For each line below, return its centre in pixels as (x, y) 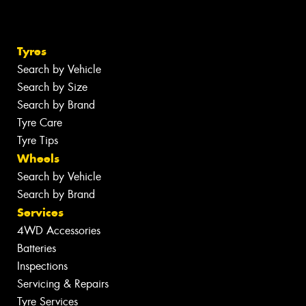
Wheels (38, 159)
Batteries (37, 249)
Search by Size (52, 87)
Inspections (42, 266)
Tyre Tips (38, 141)
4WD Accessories (59, 231)
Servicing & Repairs (63, 284)
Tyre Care (40, 123)
